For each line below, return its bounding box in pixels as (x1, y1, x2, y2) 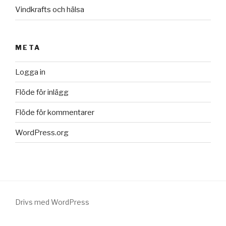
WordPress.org (15, 128, 69, 137)
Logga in (15, 67, 45, 77)
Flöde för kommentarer (15, 107, 94, 117)
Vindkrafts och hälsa (15, 5, 84, 15)
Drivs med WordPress (15, 198, 89, 207)
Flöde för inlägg (15, 87, 69, 97)
